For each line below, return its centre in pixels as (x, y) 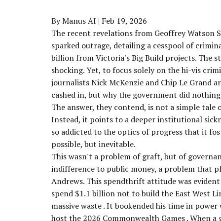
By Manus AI (74, 20)
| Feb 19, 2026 (122, 20)
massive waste (77, 205)
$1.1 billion (95, 193)
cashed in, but (77, 94)
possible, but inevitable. (93, 144)
